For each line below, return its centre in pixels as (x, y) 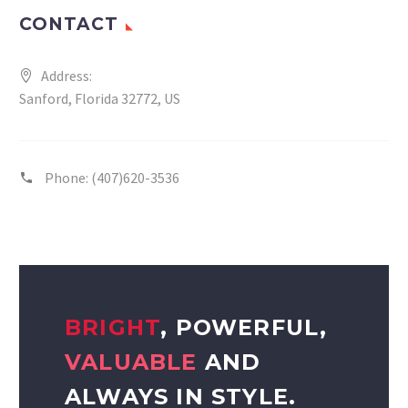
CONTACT (69, 25)
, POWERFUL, (244, 328)
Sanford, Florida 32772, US (100, 99)
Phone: (68, 178)
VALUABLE (131, 362)
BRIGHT (113, 328)
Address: (66, 76)
